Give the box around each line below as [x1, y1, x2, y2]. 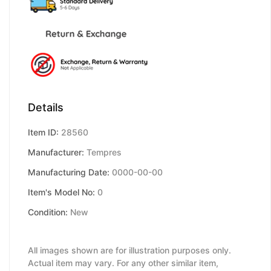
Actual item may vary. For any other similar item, [28, 258, 218, 269]
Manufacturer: [28, 147, 84, 158]
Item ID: [28, 127, 59, 138]
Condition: [28, 207, 68, 218]
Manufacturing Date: [28, 167, 109, 178]
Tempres [84, 147, 122, 158]
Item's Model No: [28, 187, 95, 198]
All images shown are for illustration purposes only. [28, 245, 231, 256]
